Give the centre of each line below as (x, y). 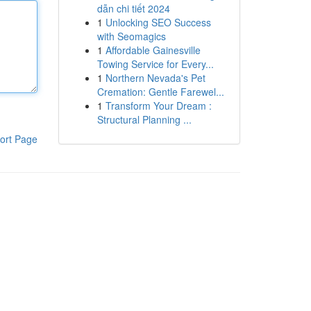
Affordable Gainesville (153, 50)
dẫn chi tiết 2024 (133, 8)
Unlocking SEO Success (158, 22)
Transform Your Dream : (158, 106)
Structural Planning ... (144, 119)
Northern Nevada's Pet (155, 78)
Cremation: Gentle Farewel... (160, 92)
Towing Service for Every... (155, 64)
